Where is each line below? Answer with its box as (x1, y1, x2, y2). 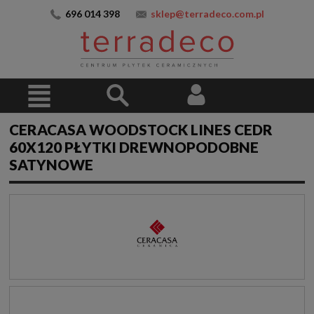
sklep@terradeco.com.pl (150, 8, 264, 20)
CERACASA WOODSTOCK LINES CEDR (9, 121, 273, 139)
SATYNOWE (9, 156, 93, 174)
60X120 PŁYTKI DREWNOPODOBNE (9, 138, 259, 156)
